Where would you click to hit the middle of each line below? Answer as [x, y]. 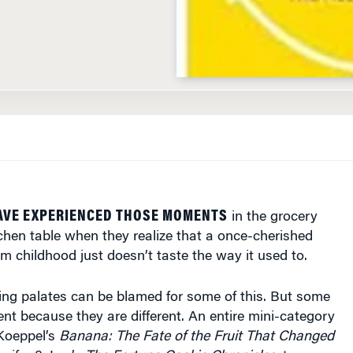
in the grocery [272, 204]
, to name [305, 343]
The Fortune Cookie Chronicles [180, 343]
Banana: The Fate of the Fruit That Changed [196, 323]
